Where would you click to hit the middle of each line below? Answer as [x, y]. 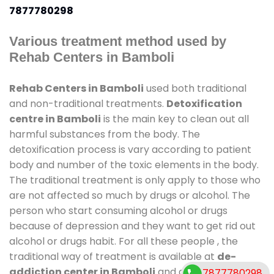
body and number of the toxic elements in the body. [134, 165]
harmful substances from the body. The [105, 134]
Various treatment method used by [118, 41]
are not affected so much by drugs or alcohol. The [130, 195]
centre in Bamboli [55, 119]
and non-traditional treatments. [88, 103]
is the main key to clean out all [175, 119]
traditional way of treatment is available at [113, 256]
